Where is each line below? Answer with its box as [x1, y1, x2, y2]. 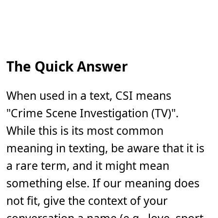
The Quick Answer [6, 57, 128, 76]
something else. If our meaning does [6, 175, 200, 191]
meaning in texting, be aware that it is [6, 140, 205, 156]
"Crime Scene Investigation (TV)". [6, 105, 179, 121]
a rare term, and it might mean [6, 158, 170, 174]
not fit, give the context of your [6, 193, 168, 209]
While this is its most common [6, 123, 164, 139]
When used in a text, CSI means [6, 88, 172, 104]
